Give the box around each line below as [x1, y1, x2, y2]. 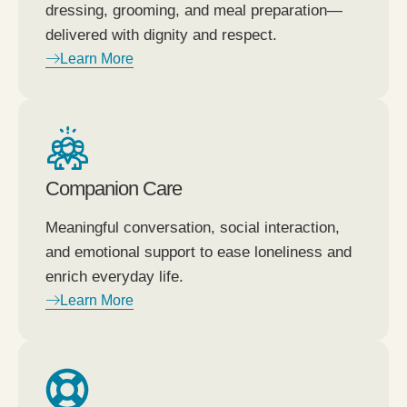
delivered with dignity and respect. [45, 25, 277, 44]
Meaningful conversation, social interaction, [45, 218, 340, 236]
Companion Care [45, 176, 182, 200]
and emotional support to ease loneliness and [45, 243, 352, 261]
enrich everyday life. [45, 267, 184, 285]
